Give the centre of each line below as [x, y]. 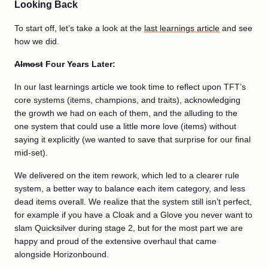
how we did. [37, 41]
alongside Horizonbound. [62, 254]
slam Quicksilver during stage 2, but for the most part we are [129, 228]
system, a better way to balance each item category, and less [130, 188]
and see [236, 28]
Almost [29, 64]
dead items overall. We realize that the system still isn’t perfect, [133, 202]
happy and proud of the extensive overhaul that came [115, 241]
